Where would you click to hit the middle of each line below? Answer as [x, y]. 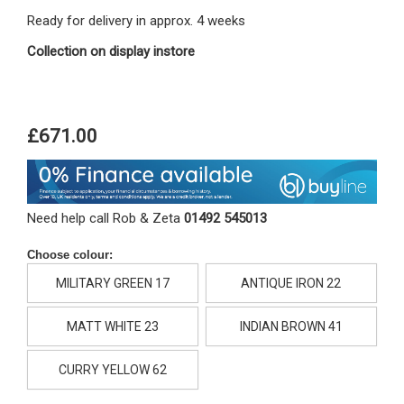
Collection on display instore [111, 51]
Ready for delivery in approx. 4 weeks [136, 20]
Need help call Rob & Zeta [106, 218]
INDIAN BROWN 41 [291, 327]
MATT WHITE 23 [113, 327]
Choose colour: [70, 254]
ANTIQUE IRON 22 [291, 284]
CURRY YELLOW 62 [113, 370]
